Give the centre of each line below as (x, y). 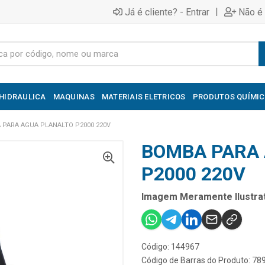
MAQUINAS (74, 96)
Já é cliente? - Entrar (167, 12)
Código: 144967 (170, 247)
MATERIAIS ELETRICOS (143, 96)
